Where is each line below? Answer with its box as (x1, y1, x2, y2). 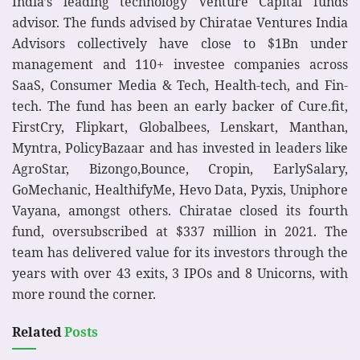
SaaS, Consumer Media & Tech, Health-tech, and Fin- (12, 76, 348, 95)
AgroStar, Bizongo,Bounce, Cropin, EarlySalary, (12, 160, 348, 178)
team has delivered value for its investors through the (12, 243, 348, 262)
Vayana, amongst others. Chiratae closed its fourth (12, 202, 348, 220)
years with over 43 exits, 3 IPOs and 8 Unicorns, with (12, 264, 348, 283)
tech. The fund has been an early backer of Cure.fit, (12, 97, 348, 116)
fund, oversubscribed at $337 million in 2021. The (12, 223, 348, 241)
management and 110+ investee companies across (12, 55, 348, 74)
